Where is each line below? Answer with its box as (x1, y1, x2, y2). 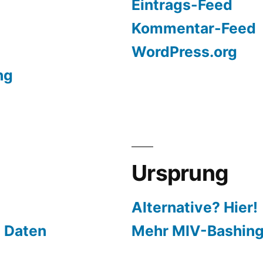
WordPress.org (131, 43, 237, 60)
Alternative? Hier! (131, 198, 258, 216)
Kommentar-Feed (131, 19, 256, 37)
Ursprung (131, 160, 229, 186)
